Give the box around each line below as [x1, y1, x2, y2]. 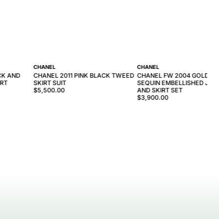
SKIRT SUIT [33, 79, 66, 87]
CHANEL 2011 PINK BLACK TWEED [33, 72, 134, 80]
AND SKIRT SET [137, 87, 183, 94]
